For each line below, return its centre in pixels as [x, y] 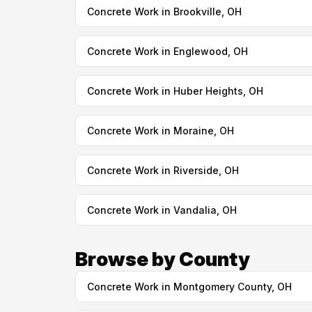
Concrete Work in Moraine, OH [160, 131]
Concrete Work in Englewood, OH [167, 51]
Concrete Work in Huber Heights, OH [175, 91]
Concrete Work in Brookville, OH [164, 11]
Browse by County [162, 259]
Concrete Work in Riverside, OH [163, 170]
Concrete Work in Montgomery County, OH [189, 287]
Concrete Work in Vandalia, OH [162, 210]
